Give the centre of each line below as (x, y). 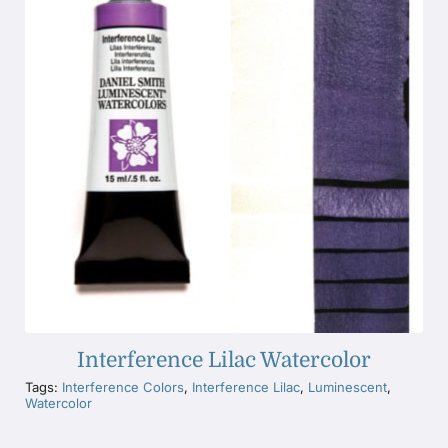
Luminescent (347, 386)
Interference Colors (122, 386)
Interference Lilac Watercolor (224, 359)
